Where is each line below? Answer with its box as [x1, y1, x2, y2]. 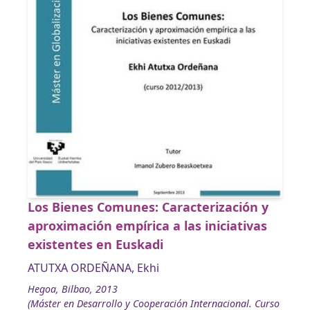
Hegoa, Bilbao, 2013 [28, 282, 118, 295]
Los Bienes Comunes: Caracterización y [28, 198, 268, 215]
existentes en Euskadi [28, 235, 163, 253]
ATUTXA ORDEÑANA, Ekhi [28, 259, 159, 275]
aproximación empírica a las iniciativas [28, 217, 267, 234]
